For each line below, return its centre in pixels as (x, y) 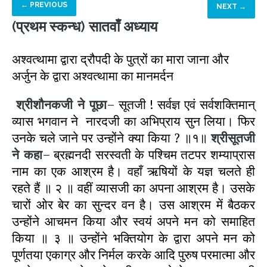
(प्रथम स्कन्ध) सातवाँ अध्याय (85, 27)
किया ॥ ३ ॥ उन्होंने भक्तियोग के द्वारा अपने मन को (133, 238)
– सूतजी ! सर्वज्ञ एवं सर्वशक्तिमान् (181, 104)
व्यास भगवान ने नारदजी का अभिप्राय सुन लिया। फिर (133, 121)
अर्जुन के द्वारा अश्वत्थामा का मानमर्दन (93, 76)
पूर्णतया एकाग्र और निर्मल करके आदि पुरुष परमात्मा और (133, 254)
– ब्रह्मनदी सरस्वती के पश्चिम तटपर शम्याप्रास (149, 154)
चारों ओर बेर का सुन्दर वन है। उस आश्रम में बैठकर (133, 204)
